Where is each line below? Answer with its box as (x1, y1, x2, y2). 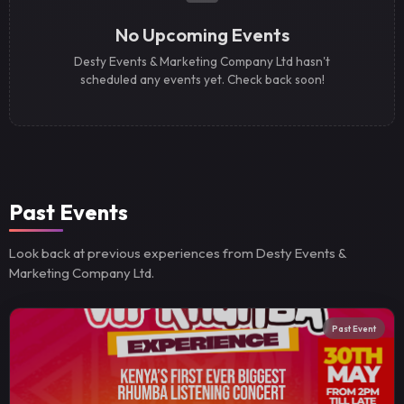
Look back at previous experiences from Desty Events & (9, 243, 347, 262)
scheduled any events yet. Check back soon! (79, 70, 325, 87)
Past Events (9, 198, 129, 226)
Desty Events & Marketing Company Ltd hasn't (74, 52, 330, 69)
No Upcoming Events (115, 23, 289, 47)
